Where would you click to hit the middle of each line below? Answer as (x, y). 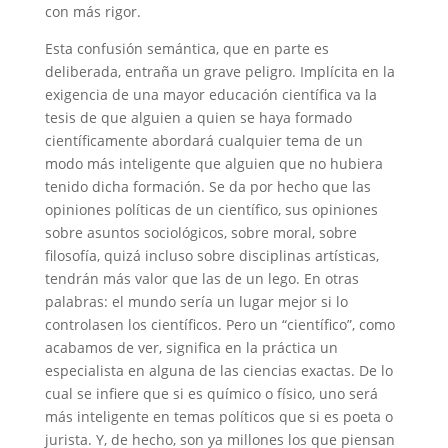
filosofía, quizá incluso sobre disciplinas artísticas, (211, 255)
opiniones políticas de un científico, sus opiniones (211, 209)
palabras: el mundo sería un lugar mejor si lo (196, 301)
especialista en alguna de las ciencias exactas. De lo (218, 370)
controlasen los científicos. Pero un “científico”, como (219, 324)
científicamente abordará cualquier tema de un (203, 140)
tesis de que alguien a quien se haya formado (198, 117)
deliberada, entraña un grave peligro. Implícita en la (219, 71)
